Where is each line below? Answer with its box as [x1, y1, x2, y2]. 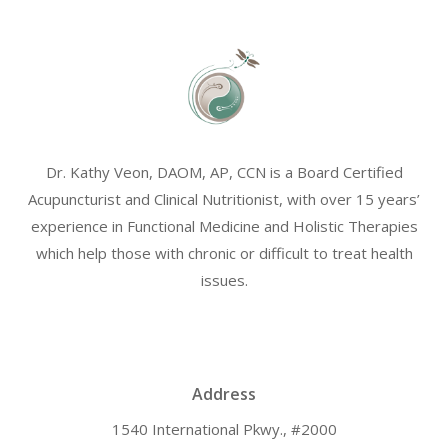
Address [192, 383, 256, 406]
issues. [200, 270, 248, 291]
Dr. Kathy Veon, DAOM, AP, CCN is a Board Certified [45, 162, 403, 183]
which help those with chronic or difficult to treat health [35, 243, 413, 264]
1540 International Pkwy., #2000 [111, 419, 337, 440]
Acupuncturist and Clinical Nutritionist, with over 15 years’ [28, 189, 420, 210]
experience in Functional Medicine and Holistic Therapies [30, 216, 418, 237]
